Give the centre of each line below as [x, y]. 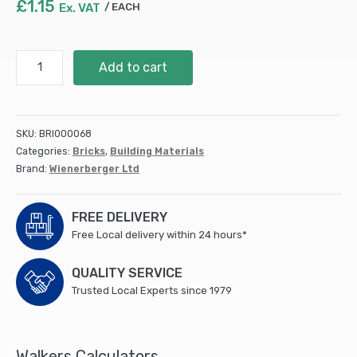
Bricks [89, 152]
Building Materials [157, 152]
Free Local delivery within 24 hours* [159, 235]
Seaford [36, 58]
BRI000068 [65, 134]
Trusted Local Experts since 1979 [152, 291]
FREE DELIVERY [120, 218]
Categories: [44, 152]
